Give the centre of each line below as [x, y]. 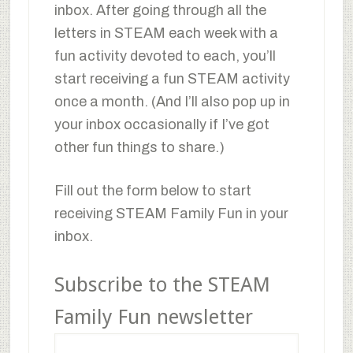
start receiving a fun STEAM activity [172, 78]
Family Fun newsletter [153, 316]
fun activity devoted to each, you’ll [165, 56]
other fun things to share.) [139, 147]
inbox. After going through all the [160, 10]
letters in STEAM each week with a [166, 33]
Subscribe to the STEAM [162, 284]
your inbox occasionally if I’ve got [162, 124]
